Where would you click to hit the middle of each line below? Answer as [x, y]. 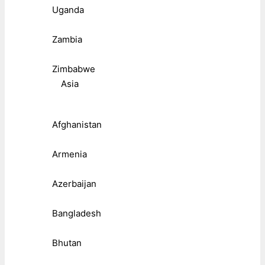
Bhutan [67, 243]
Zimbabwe [74, 69]
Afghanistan [77, 125]
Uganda [68, 10]
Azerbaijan [74, 184]
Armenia [70, 154]
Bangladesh [77, 214]
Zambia [67, 40]
